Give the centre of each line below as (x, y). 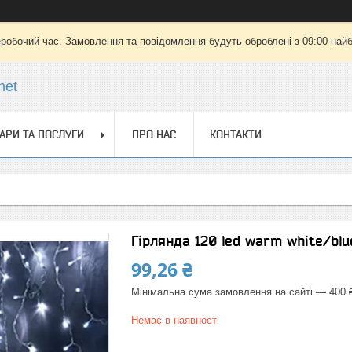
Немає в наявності (175, 320)
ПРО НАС (154, 134)
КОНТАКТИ (236, 134)
